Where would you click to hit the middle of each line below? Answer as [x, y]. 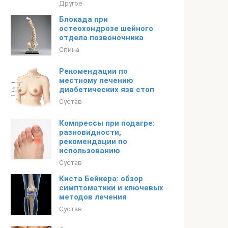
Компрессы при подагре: [107, 123]
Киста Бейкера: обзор [101, 179]
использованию [90, 151]
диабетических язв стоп [107, 90]
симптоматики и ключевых [111, 188]
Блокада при [83, 19]
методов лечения [93, 197]
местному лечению [96, 80]
